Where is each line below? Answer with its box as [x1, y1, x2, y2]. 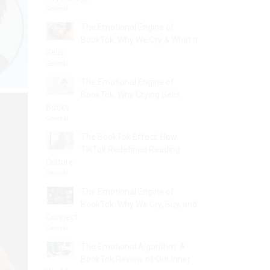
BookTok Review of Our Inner [81, 254, 190, 264]
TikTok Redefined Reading [81, 145, 180, 154]
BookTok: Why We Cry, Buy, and [81, 199, 197, 209]
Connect [46, 212, 78, 222]
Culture [46, 157, 74, 167]
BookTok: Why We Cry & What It [81, 35, 198, 45]
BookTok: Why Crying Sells [81, 90, 180, 99]
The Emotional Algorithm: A [81, 242, 186, 251]
